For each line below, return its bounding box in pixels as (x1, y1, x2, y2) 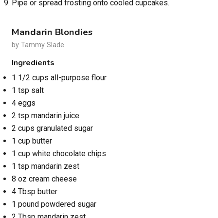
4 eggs (12, 98, 36, 108)
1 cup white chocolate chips (12, 149, 106, 159)
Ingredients (12, 57, 54, 69)
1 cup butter (12, 136, 52, 146)
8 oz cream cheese (12, 174, 77, 184)
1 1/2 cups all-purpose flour (12, 73, 107, 83)
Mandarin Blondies (12, 26, 92, 39)
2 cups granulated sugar (12, 124, 93, 133)
